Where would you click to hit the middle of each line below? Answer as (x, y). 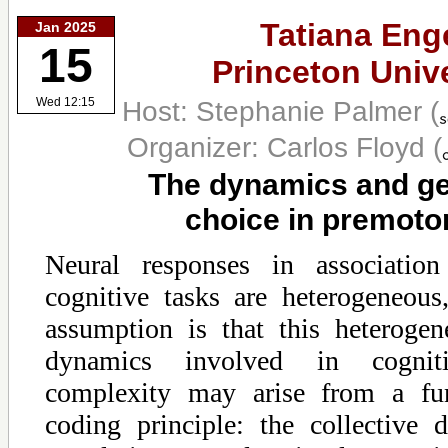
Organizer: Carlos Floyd (280, 146)
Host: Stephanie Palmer (276, 110)
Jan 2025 (66, 26)
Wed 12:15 (66, 102)
